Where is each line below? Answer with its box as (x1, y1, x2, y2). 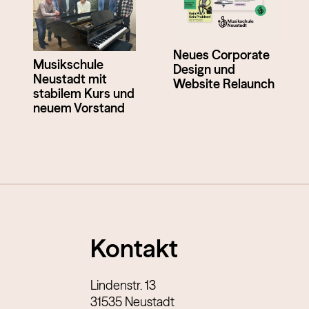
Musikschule (32, 57, 103, 73)
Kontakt (90, 233, 178, 264)
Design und (173, 61, 235, 77)
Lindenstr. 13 (90, 277, 156, 294)
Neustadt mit (32, 71, 107, 88)
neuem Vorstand (32, 100, 125, 117)
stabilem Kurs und (32, 86, 134, 102)
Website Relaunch (173, 75, 275, 92)
